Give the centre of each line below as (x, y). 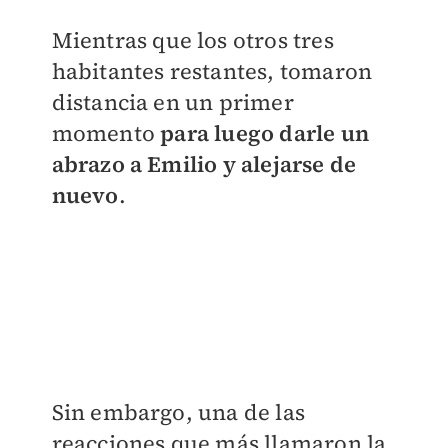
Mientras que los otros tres (192, 40)
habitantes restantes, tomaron (212, 71)
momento (103, 133)
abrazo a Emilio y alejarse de (204, 164)
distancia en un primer (172, 102)
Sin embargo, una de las (178, 412)
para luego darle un (261, 133)
